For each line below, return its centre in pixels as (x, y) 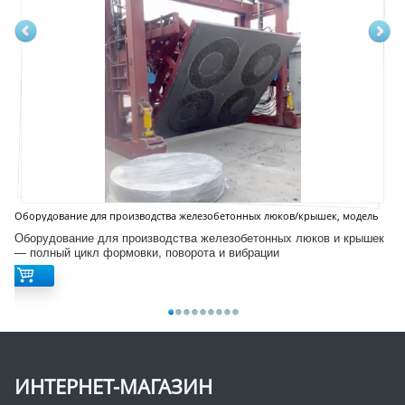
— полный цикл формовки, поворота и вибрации (147, 251)
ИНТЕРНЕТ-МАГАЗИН (113, 386)
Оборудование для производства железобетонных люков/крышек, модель (197, 215)
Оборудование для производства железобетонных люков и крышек (199, 237)
